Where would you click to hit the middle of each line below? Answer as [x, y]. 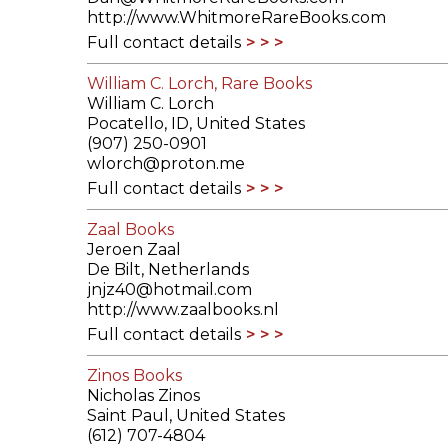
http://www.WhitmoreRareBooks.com [236, 18]
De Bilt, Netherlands [168, 270]
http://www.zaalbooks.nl [183, 310]
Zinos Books [134, 376]
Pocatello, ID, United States [196, 124]
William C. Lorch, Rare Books [199, 84]
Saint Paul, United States [186, 416]
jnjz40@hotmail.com [169, 290]
